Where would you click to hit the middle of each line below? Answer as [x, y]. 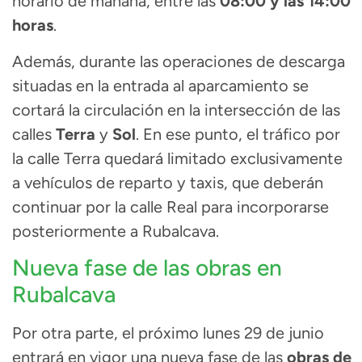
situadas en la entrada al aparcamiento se [160, 85]
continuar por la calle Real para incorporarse [170, 206]
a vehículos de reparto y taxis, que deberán [168, 182]
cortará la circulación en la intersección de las [176, 109]
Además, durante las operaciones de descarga [179, 61]
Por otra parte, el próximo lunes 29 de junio [168, 333]
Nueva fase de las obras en [147, 268]
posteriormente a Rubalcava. [116, 231]
